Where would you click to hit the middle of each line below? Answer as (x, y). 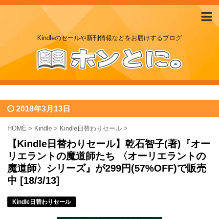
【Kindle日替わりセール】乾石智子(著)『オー (109, 144)
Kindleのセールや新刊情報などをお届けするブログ (109, 38)
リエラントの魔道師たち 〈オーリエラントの (107, 156)
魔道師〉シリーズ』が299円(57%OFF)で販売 (107, 168)
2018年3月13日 (43, 109)
